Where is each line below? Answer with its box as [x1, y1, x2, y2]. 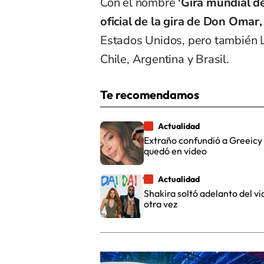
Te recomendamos [100, 87, 199, 103]
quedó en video [144, 145, 207, 157]
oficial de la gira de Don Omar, [100, 14, 262, 30]
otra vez [144, 198, 177, 210]
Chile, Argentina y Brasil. [100, 51, 229, 68]
